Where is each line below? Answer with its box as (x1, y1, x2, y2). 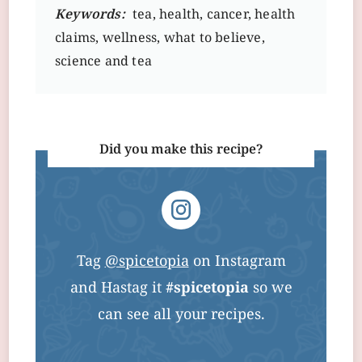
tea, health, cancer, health (128, 4, 296, 26)
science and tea (55, 51, 152, 73)
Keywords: (55, 4, 125, 26)
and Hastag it (69, 276, 166, 301)
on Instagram (188, 250, 286, 274)
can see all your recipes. (97, 303, 265, 327)
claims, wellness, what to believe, (55, 27, 265, 49)
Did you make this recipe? (99, 139, 263, 161)
